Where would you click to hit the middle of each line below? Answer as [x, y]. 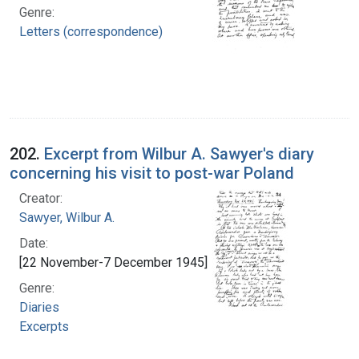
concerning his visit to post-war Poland [152, 173]
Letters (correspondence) [91, 31]
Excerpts [44, 326]
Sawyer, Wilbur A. [67, 217]
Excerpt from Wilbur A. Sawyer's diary [179, 153]
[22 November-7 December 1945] [113, 262]
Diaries [39, 307]
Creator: [41, 198]
